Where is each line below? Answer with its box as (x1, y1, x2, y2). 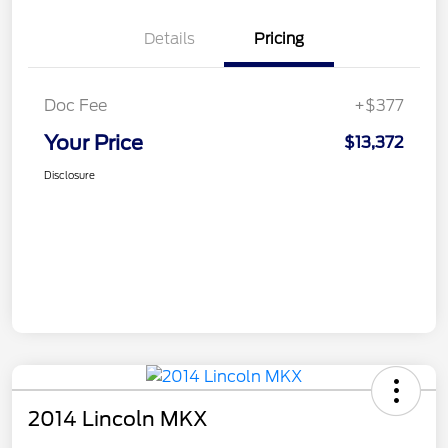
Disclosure (44, 169, 95, 182)
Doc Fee (44, 96, 107, 116)
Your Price (44, 131, 143, 156)
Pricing (254, 30, 304, 49)
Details (143, 30, 195, 49)
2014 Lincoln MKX (28, 407, 208, 432)
